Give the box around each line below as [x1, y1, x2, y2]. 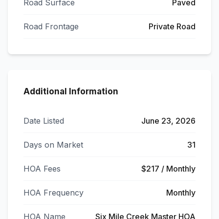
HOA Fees [23, 164, 61, 174]
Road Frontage [23, 22, 79, 31]
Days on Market [23, 140, 83, 150]
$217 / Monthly [141, 164, 196, 174]
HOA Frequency [23, 188, 84, 197]
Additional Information [23, 87, 118, 96]
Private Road [149, 22, 196, 31]
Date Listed [23, 116, 64, 126]
